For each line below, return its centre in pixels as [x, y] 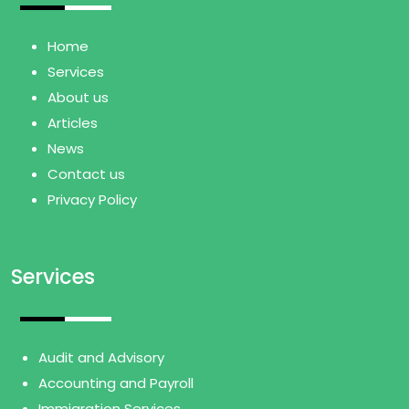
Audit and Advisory [102, 358]
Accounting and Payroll [116, 383]
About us [79, 97]
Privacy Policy [93, 199]
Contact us [87, 173]
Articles [73, 122]
